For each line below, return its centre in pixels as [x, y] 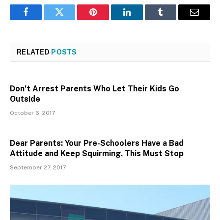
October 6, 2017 [32, 113]
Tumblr [173, 19]
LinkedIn [142, 19]
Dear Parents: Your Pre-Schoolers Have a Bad [97, 143]
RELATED [34, 52]
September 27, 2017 [38, 167]
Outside [25, 99]
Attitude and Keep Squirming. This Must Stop [97, 153]
